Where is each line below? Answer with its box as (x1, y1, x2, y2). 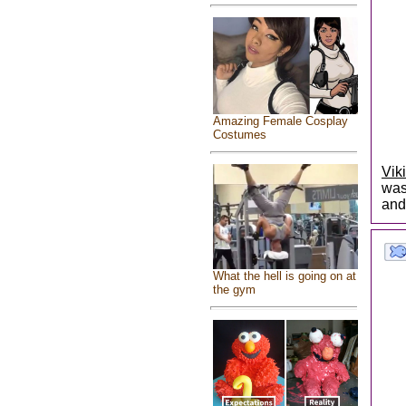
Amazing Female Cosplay (212, 113, 348, 128)
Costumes (212, 127, 266, 141)
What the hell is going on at (212, 268, 356, 283)
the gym (212, 282, 256, 296)
